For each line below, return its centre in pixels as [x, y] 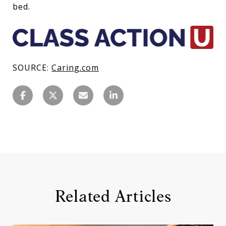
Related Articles [113, 196]
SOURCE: [32, 67]
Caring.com [75, 67]
